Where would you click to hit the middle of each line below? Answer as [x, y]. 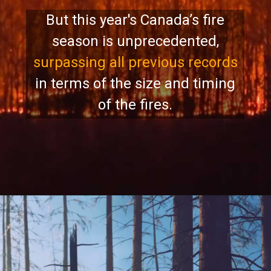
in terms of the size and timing [135, 84]
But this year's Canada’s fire [135, 20]
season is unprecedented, [135, 41]
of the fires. [135, 105]
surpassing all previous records [135, 63]
